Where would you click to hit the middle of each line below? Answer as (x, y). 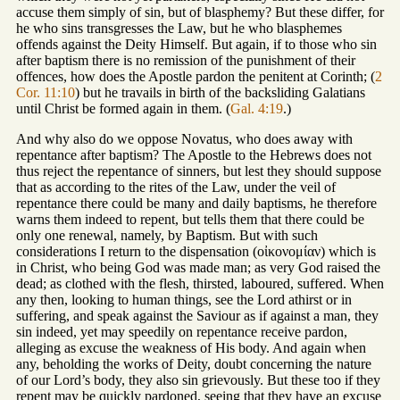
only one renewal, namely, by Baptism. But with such (167, 236)
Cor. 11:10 (46, 93)
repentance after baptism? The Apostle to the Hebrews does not (194, 155)
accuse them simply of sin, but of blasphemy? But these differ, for (200, 12)
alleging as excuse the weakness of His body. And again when (191, 348)
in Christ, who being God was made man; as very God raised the (198, 268)
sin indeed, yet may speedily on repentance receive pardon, (182, 332)
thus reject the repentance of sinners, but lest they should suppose (199, 171)
